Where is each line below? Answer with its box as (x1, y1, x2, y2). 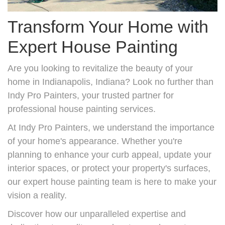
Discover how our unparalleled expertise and (8, 208, 186, 219)
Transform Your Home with (8, 17, 208, 36)
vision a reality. (8, 190, 67, 200)
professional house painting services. (8, 103, 156, 114)
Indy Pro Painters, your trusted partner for (8, 90, 174, 100)
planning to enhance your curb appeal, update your (8, 149, 211, 160)
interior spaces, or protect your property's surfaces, (8, 163, 210, 173)
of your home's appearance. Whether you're (8, 136, 182, 146)
